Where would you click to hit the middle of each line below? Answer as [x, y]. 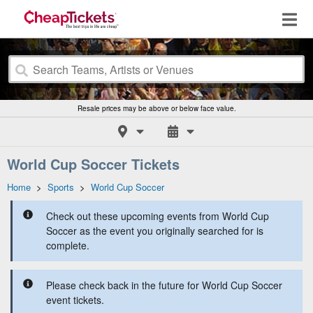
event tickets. [75, 300]
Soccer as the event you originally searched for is [155, 231]
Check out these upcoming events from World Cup [158, 216]
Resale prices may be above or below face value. [156, 108]
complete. [68, 245]
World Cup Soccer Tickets [93, 164]
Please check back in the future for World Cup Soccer [164, 285]
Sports [61, 187]
